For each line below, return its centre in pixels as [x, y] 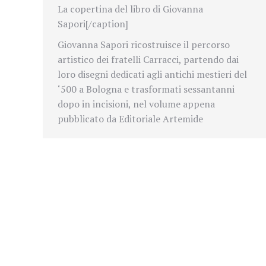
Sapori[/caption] [93, 24]
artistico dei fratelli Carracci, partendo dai [148, 60]
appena [199, 104]
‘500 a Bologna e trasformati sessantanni [146, 89]
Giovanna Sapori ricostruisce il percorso [144, 45]
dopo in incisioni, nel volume [119, 104]
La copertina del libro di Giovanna [130, 9]
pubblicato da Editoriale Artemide [130, 119]
